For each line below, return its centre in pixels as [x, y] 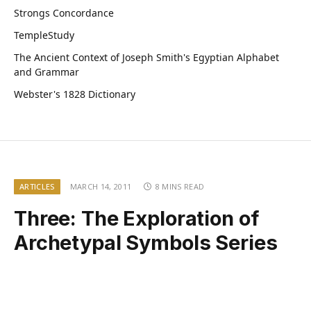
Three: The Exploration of [136, 218]
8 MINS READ [180, 186]
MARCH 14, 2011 [101, 186]
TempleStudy [44, 35]
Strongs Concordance [64, 12]
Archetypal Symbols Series [146, 242]
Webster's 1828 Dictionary [75, 94]
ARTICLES [37, 186]
